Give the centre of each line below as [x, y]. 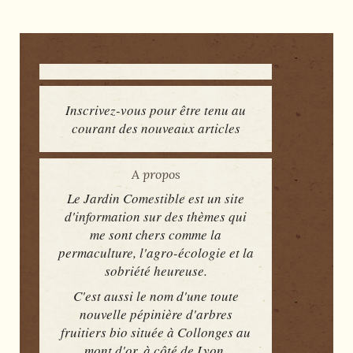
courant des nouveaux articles [156, 128]
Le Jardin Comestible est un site [156, 198]
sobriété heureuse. [156, 270]
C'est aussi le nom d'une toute [156, 295]
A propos [156, 174]
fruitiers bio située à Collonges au [156, 332]
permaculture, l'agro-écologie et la [156, 252]
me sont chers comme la [156, 234]
